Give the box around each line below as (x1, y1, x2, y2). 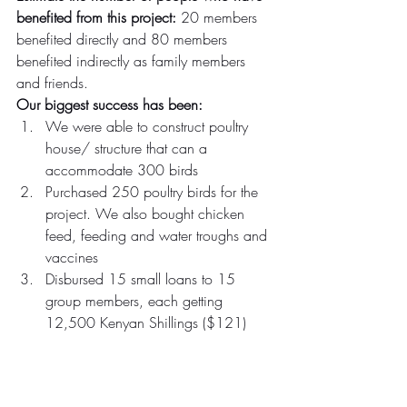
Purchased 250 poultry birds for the (45, 182, 263, 203)
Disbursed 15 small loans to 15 (45, 269, 240, 290)
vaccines (45, 247, 98, 268)
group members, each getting (45, 291, 227, 312)
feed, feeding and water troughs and (45, 225, 272, 246)
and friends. (16, 73, 88, 94)
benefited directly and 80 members (16, 29, 232, 50)
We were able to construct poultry (45, 116, 253, 137)
